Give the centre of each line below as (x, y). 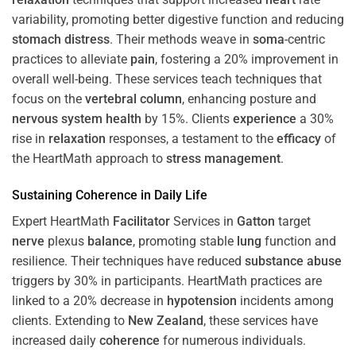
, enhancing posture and (249, 99)
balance (110, 241)
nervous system (57, 118)
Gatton (256, 221)
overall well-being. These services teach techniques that (167, 79)
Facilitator (141, 221)
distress (87, 39)
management (242, 158)
